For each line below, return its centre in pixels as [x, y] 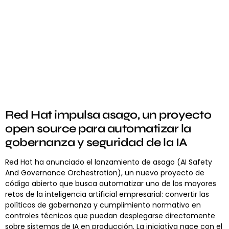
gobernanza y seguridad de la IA [96, 143]
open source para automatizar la [98, 129]
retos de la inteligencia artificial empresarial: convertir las [107, 194]
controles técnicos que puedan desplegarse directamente [110, 216]
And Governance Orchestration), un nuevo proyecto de [105, 173]
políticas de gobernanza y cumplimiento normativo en [103, 205]
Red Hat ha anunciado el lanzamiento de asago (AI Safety [109, 162]
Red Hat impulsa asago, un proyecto [108, 115]
